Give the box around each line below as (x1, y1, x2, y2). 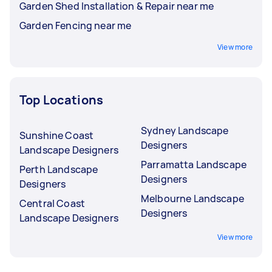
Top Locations (19, 91, 103, 108)
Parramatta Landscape (141, 157, 246, 171)
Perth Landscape (19, 162, 98, 176)
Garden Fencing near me (19, 18, 132, 32)
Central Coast (19, 196, 85, 210)
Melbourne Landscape (141, 191, 244, 205)
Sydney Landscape (141, 123, 229, 137)
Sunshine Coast (19, 128, 94, 142)
